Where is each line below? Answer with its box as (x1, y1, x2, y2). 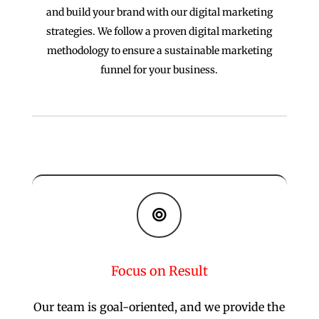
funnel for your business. (100, 63, 219, 76)
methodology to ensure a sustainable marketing (46, 44, 272, 57)
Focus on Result (110, 263, 208, 279)
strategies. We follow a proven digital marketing (46, 25, 273, 38)
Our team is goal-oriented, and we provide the (33, 300, 286, 314)
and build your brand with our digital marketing (46, 6, 273, 19)
